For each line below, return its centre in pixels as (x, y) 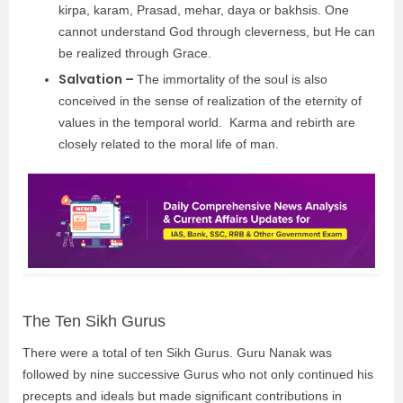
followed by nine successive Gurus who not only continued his (198, 374)
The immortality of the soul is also (232, 79)
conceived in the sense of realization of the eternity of (210, 101)
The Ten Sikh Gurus (94, 321)
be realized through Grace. (137, 53)
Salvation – (98, 79)
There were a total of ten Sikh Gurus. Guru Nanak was (177, 352)
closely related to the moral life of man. (169, 144)
